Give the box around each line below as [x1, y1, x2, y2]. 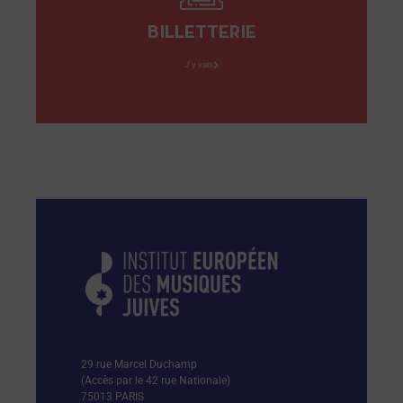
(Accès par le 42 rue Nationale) [81, 374, 230, 388]
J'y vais [184, 59, 213, 70]
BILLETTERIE [147, 24, 256, 42]
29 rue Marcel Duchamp [81, 358, 197, 372]
